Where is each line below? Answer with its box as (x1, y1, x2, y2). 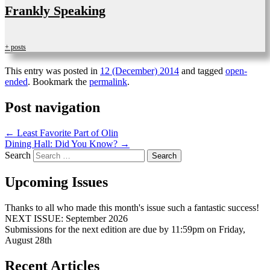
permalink (89, 76, 127, 87)
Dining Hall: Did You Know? (5, 138, 120, 149)
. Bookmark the (28, 76, 89, 87)
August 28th (5, 234, 52, 245)
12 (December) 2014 (100, 65, 179, 76)
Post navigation (5, 99, 100, 115)
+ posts (5, 42, 26, 51)
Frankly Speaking (5, 3, 105, 19)
